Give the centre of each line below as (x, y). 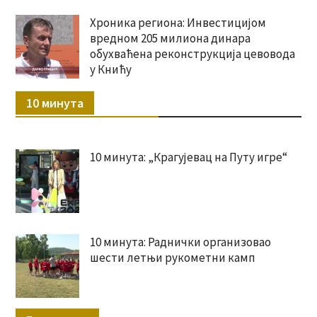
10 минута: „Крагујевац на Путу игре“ (188, 157)
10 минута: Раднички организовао (180, 242)
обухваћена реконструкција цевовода (192, 53)
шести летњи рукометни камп (172, 257)
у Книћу (110, 69)
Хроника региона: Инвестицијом (178, 22)
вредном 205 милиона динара (170, 38)
